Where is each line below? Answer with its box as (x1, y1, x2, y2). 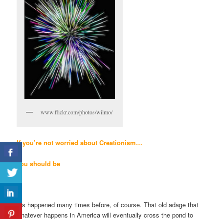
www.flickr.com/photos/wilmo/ (41, 108, 113, 116)
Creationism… (99, 138, 143, 148)
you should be (17, 158, 61, 168)
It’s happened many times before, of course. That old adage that (17, 199, 199, 209)
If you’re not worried (17, 138, 79, 148)
